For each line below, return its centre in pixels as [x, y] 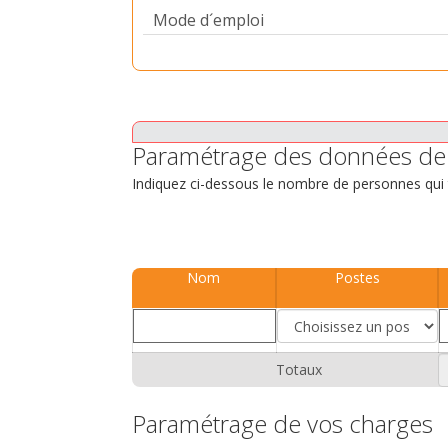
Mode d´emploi [208, 20]
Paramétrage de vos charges [282, 423]
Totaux [299, 369]
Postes [357, 277]
